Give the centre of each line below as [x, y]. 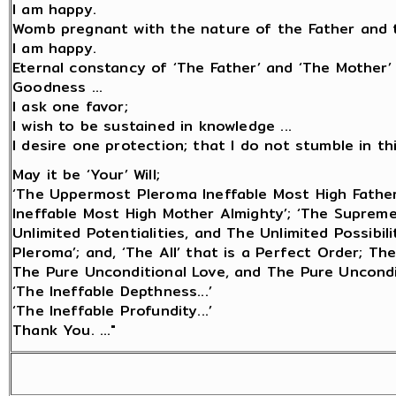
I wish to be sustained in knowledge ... [152, 126]
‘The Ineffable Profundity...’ [113, 311]
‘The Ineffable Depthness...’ [112, 291]
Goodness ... [58, 87]
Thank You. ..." [65, 330]
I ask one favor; [70, 107]
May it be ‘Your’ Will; [86, 175]
